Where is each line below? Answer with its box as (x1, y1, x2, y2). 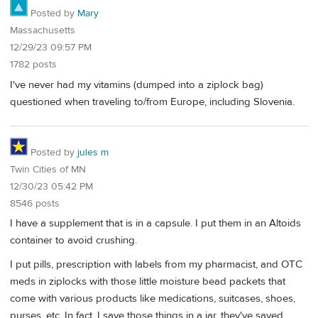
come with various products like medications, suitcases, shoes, (10, 291, 295, 305)
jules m (77, 146, 109, 159)
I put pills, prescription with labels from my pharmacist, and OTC (10, 257, 302, 271)
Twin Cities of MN (10, 163, 86, 176)
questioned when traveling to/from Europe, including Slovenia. (10, 95, 295, 109)
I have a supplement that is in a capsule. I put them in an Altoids (10, 216, 301, 231)
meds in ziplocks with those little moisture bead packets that (10, 274, 285, 288)
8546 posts (10, 197, 60, 210)
